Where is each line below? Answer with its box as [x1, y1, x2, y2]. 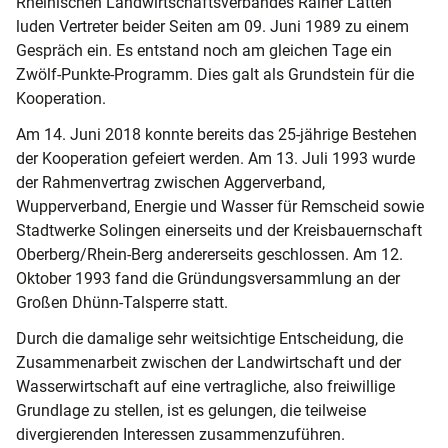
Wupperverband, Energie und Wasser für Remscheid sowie [16, 197, 424, 216]
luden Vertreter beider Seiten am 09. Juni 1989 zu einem [16, 17, 409, 36]
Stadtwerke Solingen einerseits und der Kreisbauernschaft [16, 221, 422, 240]
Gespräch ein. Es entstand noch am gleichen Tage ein [16, 41, 392, 60]
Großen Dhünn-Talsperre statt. [16, 293, 228, 312]
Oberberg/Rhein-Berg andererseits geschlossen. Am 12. [16, 245, 403, 264]
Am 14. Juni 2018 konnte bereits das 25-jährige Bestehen [16, 125, 417, 144]
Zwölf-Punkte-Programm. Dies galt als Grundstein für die [16, 65, 414, 84]
